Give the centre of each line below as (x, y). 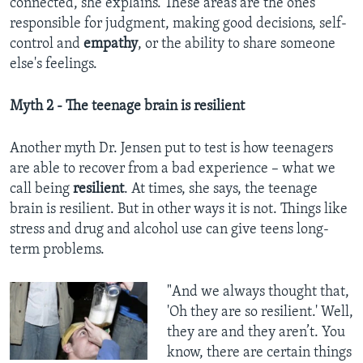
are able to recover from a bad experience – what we (173, 169)
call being (41, 190)
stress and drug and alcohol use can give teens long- (169, 230)
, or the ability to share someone (237, 45)
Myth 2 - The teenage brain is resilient (127, 107)
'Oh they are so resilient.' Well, (260, 313)
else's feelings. (53, 65)
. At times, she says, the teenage (221, 190)
